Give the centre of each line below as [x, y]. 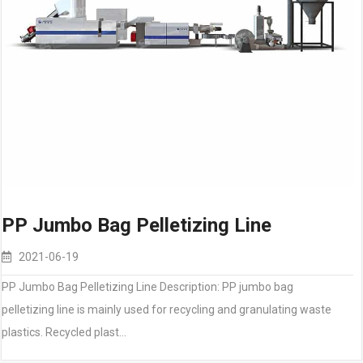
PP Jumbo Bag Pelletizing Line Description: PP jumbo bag [147, 287]
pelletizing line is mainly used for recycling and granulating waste [167, 310]
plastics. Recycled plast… [64, 332]
